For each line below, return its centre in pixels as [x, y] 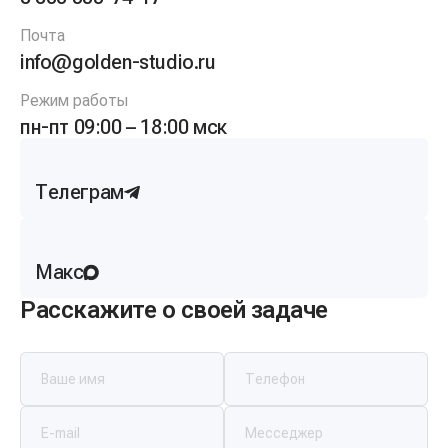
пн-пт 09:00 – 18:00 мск [123, 127]
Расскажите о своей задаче [174, 310]
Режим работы [74, 100]
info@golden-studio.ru [118, 62]
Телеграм [79, 192]
